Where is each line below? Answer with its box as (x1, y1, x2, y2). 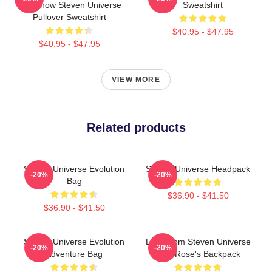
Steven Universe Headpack (146, 163, 250, 174)
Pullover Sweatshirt (32, 12, 106, 22)
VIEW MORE (112, 75, 160, 84)
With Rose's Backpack (155, 248, 240, 259)
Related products (86, 120, 186, 134)
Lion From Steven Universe (145, 236, 251, 246)
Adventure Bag (46, 248, 103, 259)
